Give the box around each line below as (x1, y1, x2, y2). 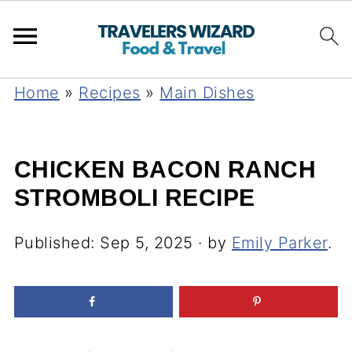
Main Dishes (159, 83, 255, 102)
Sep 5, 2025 (100, 233, 193, 252)
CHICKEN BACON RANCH (13, 156, 317, 182)
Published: (13, 233, 101, 252)
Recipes (79, 83, 141, 102)
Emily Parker (231, 233, 328, 252)
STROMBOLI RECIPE (13, 185, 255, 211)
